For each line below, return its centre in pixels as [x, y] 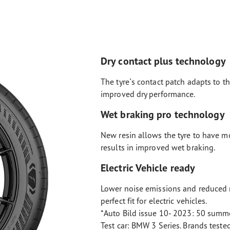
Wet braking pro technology [163, 114]
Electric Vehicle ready [148, 168]
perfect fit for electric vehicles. [154, 201]
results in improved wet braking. [158, 147]
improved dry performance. [148, 94]
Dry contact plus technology [163, 61]
